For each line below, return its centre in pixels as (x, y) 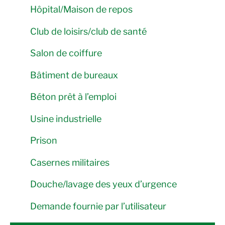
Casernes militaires (70, 162)
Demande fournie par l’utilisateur (98, 206)
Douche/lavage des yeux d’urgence (103, 184)
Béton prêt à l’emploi (73, 97)
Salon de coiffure (66, 53)
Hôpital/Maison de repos (81, 10)
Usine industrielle (66, 119)
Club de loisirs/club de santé (88, 31)
